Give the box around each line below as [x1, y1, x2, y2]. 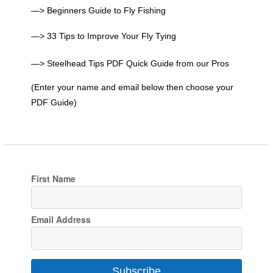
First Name [31, 172, 76, 185]
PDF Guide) [31, 97, 77, 107]
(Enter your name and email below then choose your [31, 82, 234, 92]
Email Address [31, 213, 91, 226]
